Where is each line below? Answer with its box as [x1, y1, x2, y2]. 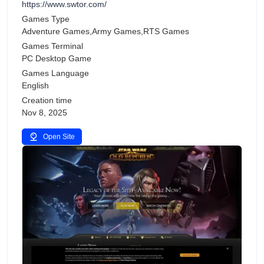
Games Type [22, 14, 70, 24]
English [22, 81, 49, 90]
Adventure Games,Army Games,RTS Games [22, 27, 189, 36]
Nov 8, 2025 [22, 108, 67, 117]
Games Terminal [22, 41, 83, 51]
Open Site [43, 133, 75, 141]
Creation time [22, 95, 72, 105]
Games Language [22, 68, 89, 78]
